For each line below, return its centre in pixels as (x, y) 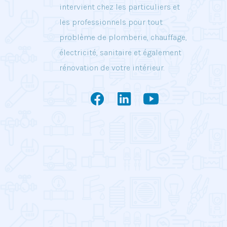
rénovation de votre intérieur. (112, 68)
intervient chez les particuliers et (120, 7)
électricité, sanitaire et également (120, 52)
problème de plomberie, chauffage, (123, 37)
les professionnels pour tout (111, 22)
